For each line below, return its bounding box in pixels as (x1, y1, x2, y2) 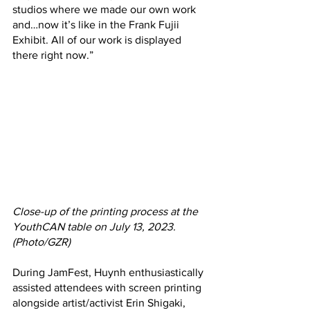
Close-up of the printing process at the (12, 205, 201, 217)
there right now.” (12, 48, 93, 61)
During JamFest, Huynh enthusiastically (12, 266, 206, 278)
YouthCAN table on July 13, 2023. (12, 220, 179, 232)
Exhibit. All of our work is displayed (12, 33, 184, 46)
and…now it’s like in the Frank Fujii (12, 18, 182, 30)
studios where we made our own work (12, 3, 199, 15)
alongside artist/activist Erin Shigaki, (12, 296, 188, 309)
